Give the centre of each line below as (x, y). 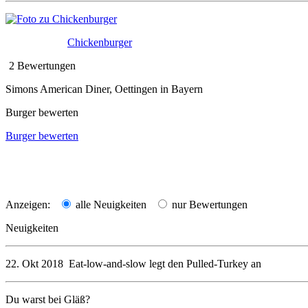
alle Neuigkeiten (110, 204)
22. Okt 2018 (34, 263)
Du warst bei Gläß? (48, 299)
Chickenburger (100, 42)
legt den (166, 263)
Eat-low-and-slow (108, 263)
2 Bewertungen (42, 65)
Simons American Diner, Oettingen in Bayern (104, 89)
